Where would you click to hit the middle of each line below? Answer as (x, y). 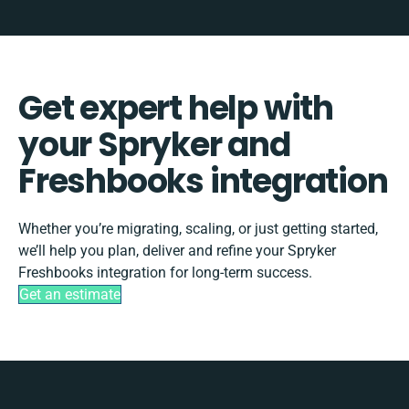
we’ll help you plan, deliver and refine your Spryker (177, 250)
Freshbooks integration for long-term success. (165, 272)
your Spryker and (154, 144)
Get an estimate (70, 294)
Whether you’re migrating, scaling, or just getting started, (198, 228)
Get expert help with (176, 108)
